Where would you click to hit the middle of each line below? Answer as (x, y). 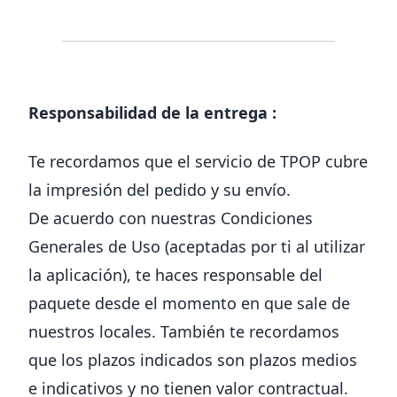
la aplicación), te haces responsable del (175, 274)
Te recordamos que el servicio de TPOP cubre (198, 161)
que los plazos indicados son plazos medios (193, 359)
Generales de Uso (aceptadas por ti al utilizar (197, 246)
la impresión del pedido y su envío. (160, 189)
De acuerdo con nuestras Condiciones (171, 218)
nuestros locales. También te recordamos (184, 331)
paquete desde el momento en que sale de (189, 303)
